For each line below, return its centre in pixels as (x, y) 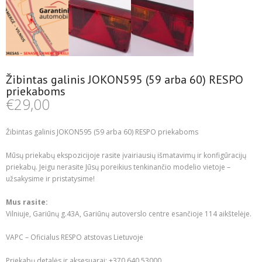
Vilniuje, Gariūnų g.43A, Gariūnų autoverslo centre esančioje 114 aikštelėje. (129, 213)
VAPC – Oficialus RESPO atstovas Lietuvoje (75, 237)
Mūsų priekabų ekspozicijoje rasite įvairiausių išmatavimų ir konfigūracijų (126, 155)
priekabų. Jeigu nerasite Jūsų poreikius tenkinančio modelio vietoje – (118, 167)
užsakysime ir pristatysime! (50, 178)
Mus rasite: (27, 202)
